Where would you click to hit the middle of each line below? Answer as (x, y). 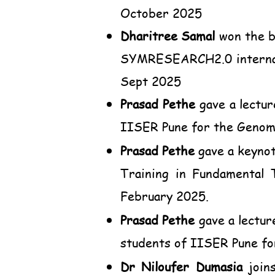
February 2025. (165, 196)
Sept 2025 (151, 81)
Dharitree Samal (170, 36)
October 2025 (161, 13)
